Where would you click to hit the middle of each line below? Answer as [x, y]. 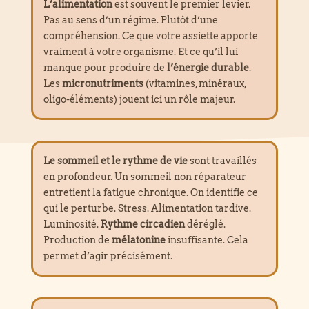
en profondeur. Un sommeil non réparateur [144, 177]
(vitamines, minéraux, [195, 84]
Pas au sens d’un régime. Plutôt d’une [130, 20]
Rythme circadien [142, 225]
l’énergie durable [208, 68]
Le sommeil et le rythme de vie [115, 161]
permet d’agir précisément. [108, 256]
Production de [77, 240]
